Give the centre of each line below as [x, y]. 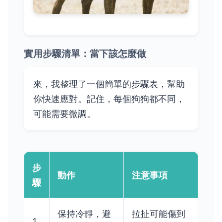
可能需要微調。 [65, 113]
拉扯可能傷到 [159, 214]
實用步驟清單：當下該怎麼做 [85, 53]
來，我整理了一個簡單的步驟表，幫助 [109, 84]
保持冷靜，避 [84, 214]
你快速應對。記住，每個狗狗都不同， [109, 99]
